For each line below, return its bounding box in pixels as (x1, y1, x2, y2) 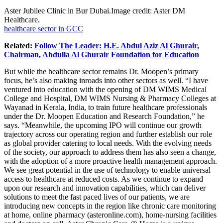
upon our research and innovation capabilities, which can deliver (4, 183, 206, 192)
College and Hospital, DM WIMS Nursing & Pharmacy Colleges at (4, 94, 216, 103)
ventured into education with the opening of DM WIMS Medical (4, 85, 207, 94)
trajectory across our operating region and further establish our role (4, 129, 212, 138)
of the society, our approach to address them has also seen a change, (4, 147, 216, 156)
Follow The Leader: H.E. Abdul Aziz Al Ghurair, (34, 41, 199, 50)
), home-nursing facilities (139, 210, 217, 219)
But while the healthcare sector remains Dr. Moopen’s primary (4, 67, 199, 76)
